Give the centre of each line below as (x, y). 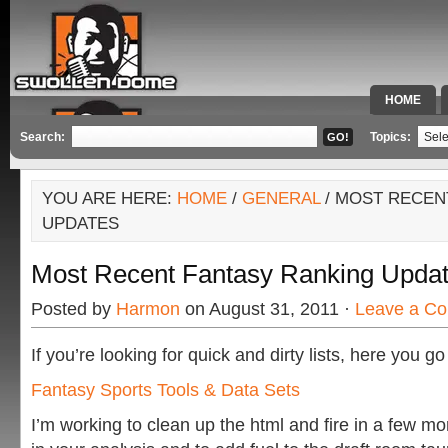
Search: (42, 137)
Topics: (392, 137)
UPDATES (80, 223)
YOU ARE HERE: (109, 198)
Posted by (73, 309)
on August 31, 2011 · (267, 309)
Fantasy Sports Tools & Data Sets (165, 390)
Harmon (148, 309)
